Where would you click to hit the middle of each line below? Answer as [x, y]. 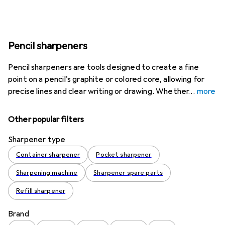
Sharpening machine [47, 173]
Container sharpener [48, 155]
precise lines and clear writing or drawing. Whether [98, 91]
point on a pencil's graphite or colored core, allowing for [106, 79]
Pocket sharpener [124, 155]
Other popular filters [46, 120]
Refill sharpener [41, 191]
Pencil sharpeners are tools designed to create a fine [104, 67]
